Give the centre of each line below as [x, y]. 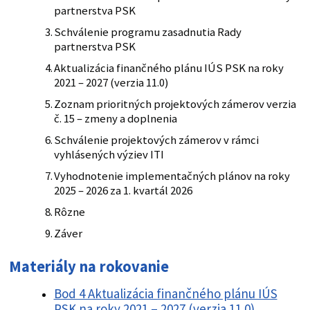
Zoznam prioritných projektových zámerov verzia [175, 104]
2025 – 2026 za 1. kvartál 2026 [123, 191]
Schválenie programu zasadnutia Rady [147, 33]
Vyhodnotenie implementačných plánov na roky [172, 176]
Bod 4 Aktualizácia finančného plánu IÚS [165, 294]
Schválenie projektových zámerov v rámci [156, 140]
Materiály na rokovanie [89, 267]
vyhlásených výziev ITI [109, 155]
